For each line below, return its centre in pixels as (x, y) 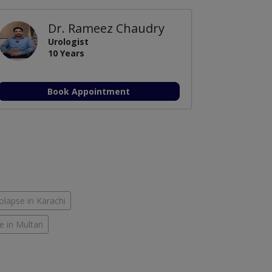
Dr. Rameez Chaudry (106, 28)
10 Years (66, 53)
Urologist (68, 41)
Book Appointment (89, 91)
